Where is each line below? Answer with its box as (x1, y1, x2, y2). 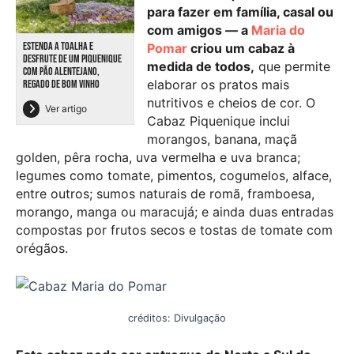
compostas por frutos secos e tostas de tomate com (16, 222, 333, 239)
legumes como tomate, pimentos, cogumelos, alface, (16, 168, 332, 184)
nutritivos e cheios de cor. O (147, 95, 315, 111)
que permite (254, 58, 330, 75)
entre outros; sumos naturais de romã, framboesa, (16, 186, 314, 202)
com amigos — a (147, 22, 251, 39)
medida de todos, (147, 58, 254, 75)
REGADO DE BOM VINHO (23, 77, 100, 92)
